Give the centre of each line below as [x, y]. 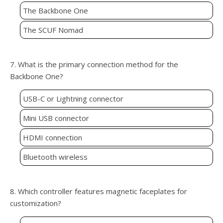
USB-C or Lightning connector [73, 99]
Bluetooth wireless [55, 157]
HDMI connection [53, 138]
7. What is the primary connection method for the [94, 64]
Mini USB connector [56, 118]
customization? [36, 203]
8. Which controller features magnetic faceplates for [99, 191]
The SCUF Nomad [53, 30]
